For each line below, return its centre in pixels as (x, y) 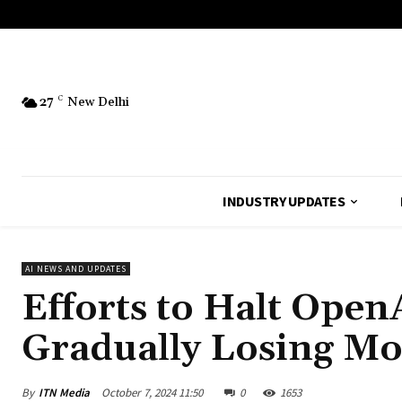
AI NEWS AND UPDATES (76, 269)
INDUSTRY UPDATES (284, 201)
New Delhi (98, 102)
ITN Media (64, 392)
